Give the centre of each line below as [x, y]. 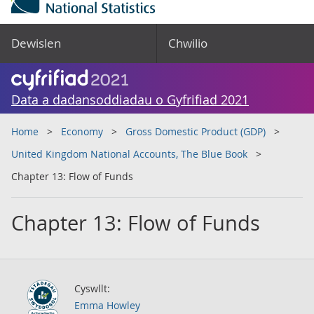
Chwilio [188, 43]
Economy [82, 131]
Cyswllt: [92, 288]
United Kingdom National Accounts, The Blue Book [129, 154]
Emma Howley [107, 305]
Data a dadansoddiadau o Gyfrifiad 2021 [130, 100]
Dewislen [36, 43]
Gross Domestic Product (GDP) [196, 131]
